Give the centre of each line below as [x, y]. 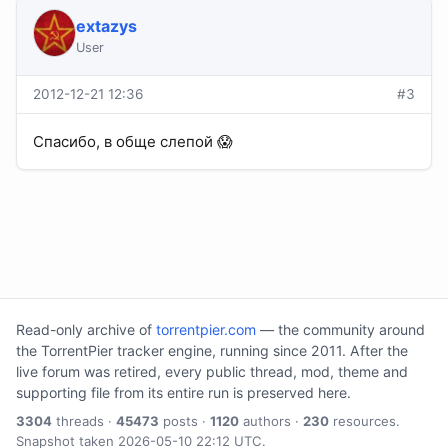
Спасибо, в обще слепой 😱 [133, 142]
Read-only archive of [86, 330]
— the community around [340, 330]
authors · [271, 421]
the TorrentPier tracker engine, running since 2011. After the [212, 351]
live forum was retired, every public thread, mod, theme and [212, 372]
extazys [106, 26]
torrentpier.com [206, 330]
